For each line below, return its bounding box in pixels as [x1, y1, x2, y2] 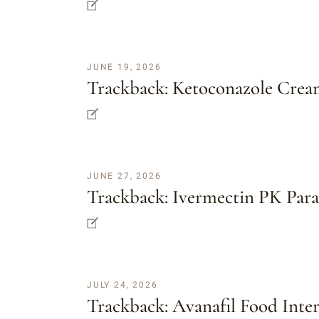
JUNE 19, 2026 [87, 61, 162, 74]
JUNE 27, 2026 [87, 169, 162, 183]
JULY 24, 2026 [87, 278, 158, 292]
